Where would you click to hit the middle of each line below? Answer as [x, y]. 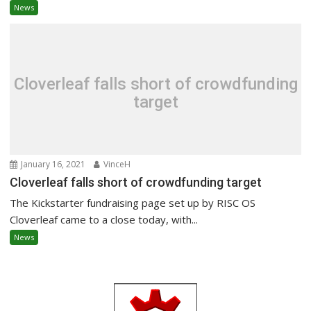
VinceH [116, 164]
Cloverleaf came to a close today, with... [104, 219]
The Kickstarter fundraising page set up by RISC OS [133, 203]
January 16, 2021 [52, 164]
